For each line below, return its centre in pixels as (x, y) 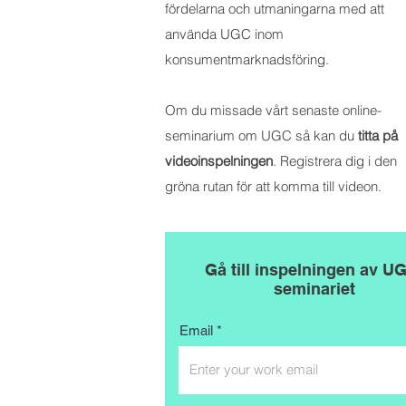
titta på (378, 135)
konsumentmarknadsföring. (247, 59)
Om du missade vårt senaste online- (273, 110)
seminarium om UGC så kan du (261, 135)
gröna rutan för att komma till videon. (273, 186)
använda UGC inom (224, 34)
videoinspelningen (219, 161)
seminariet (314, 289)
